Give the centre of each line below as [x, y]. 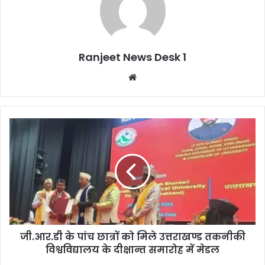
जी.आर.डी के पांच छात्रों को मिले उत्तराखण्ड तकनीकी [132, 237]
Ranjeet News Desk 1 [132, 57]
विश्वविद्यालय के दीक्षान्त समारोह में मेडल [132, 250]
